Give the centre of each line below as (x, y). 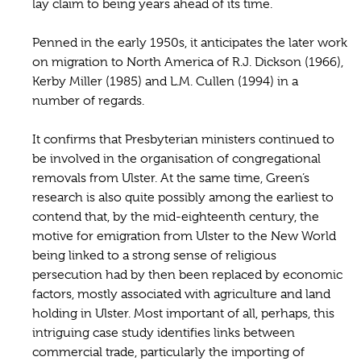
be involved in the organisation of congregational (176, 158)
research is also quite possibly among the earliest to (183, 197)
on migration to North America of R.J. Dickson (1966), (188, 62)
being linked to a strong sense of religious (154, 255)
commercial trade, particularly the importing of (168, 352)
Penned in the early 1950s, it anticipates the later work (190, 42)
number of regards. (88, 100)
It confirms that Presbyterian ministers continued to (183, 139)
